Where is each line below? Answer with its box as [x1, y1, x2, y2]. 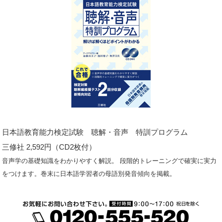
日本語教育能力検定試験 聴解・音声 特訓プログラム [2, 128, 188, 136]
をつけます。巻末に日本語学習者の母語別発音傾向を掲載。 [2, 170, 176, 177]
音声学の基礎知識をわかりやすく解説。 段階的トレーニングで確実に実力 [2, 157, 217, 165]
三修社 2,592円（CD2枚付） [2, 143, 97, 151]
